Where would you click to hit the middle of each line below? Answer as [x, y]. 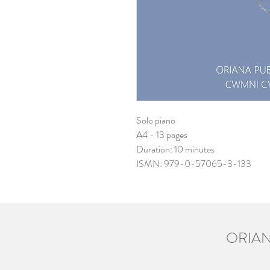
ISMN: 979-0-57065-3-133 [194, 163]
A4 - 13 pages [162, 134]
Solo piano [156, 120]
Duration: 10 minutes [175, 149]
